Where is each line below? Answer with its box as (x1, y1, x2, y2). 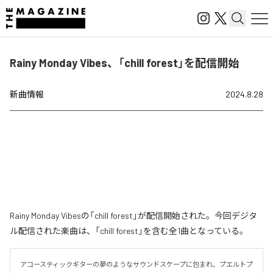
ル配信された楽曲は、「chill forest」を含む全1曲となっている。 (10, 225, 248, 236)
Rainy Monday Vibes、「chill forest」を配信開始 (10, 56, 239, 69)
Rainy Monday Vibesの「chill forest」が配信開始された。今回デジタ (10, 210, 257, 221)
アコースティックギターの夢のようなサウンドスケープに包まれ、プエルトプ (20, 260, 253, 268)
